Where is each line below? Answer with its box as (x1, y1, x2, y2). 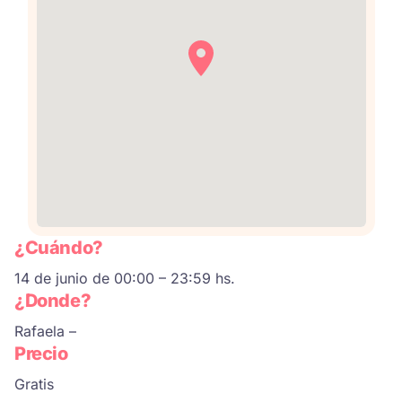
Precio (14, 343, 68, 365)
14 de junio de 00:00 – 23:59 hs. (14, 269, 235, 288)
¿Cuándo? (14, 237, 103, 259)
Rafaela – (14, 322, 76, 341)
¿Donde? (14, 290, 92, 312)
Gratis (14, 375, 54, 394)
